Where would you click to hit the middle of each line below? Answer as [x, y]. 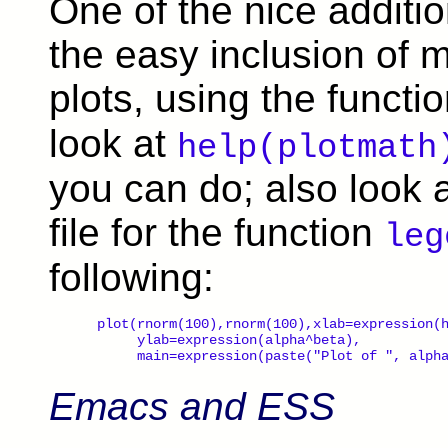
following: [131, 278]
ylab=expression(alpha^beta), [225, 340]
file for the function [216, 233]
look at [113, 144]
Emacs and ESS [192, 407]
